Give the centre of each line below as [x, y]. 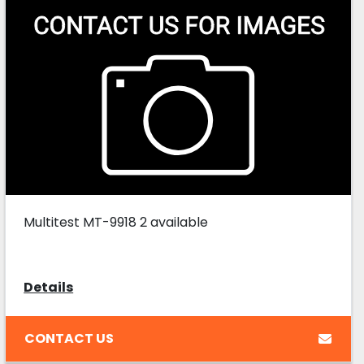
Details [49, 288]
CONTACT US [69, 338]
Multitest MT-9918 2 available [116, 223]
